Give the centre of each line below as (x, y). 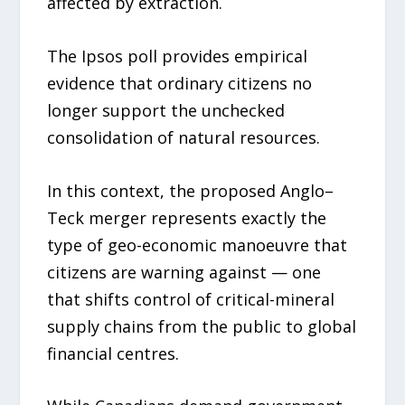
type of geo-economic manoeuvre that (198, 245)
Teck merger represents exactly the (187, 217)
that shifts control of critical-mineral (191, 299)
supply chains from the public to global (202, 326)
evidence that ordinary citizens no (180, 83)
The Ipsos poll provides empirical (178, 56)
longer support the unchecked (166, 110)
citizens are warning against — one (184, 272)
